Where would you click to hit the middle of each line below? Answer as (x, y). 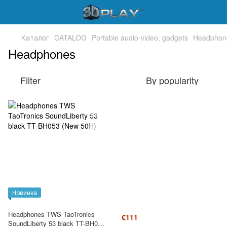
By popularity (172, 80)
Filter (30, 80)
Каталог (35, 37)
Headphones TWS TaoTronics (51, 214)
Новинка (25, 192)
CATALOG (70, 37)
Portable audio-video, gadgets (140, 37)
